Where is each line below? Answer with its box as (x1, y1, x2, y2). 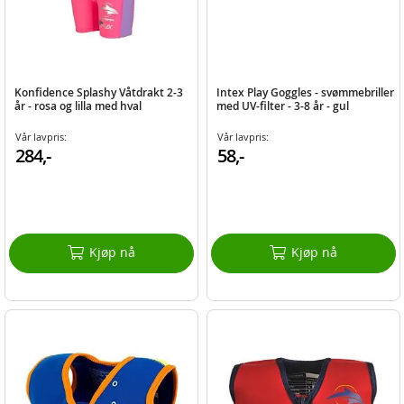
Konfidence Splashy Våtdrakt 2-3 (14, 84, 184, 100)
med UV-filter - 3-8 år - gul (216, 97, 349, 114)
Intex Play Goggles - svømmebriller (216, 84, 394, 100)
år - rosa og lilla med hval (14, 97, 142, 114)
